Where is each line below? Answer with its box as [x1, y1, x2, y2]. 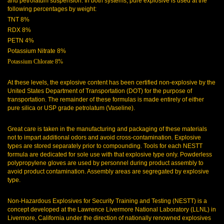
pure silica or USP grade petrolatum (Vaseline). [7, 104, 135, 111]
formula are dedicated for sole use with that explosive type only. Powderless [7, 151, 212, 158]
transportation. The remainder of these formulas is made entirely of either [7, 96, 204, 103]
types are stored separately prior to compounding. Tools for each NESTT [7, 142, 202, 149]
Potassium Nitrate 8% [7, 47, 66, 54]
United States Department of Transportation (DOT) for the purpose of [7, 87, 192, 94]
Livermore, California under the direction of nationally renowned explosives [7, 214, 211, 221]
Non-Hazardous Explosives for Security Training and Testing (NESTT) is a [7, 197, 207, 204]
